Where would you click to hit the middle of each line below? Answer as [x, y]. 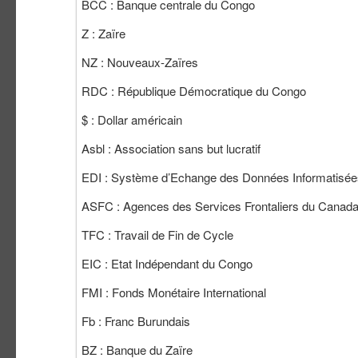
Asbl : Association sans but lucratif [171, 148]
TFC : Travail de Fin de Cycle [157, 234]
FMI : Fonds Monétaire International [174, 292]
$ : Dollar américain [132, 119]
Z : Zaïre [103, 33]
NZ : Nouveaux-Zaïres [141, 62]
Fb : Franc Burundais [136, 320]
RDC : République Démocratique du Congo [194, 90]
